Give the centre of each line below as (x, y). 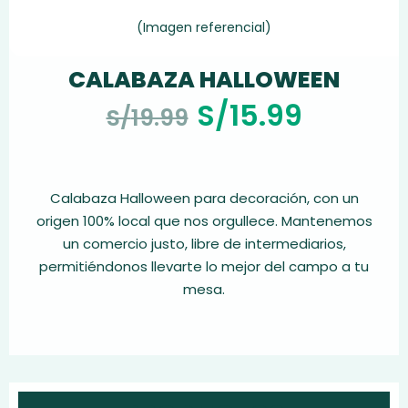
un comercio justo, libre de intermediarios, (204, 244)
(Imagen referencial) (204, 27)
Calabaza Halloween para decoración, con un (204, 198)
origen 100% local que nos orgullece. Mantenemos (204, 221)
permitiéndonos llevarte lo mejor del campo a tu (204, 266)
